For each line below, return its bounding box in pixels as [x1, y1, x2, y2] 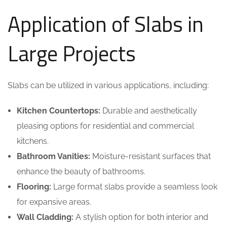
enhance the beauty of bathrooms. [17, 167, 145, 176]
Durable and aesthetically [100, 106, 197, 116]
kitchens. [17, 136, 49, 146]
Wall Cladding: [17, 212, 73, 222]
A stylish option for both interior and [73, 212, 208, 222]
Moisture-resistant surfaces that [90, 152, 211, 161]
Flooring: [17, 182, 51, 192]
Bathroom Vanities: [17, 152, 90, 161]
